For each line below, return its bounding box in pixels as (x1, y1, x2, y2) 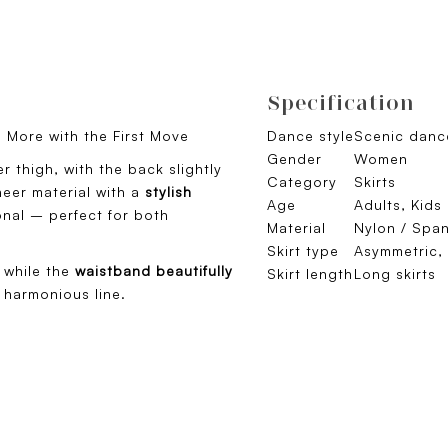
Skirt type (267, 242, 339, 260)
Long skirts (354, 265, 436, 283)
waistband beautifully (70, 262, 233, 280)
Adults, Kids (354, 196, 442, 214)
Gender (267, 150, 322, 168)
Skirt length (267, 265, 353, 283)
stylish (140, 183, 192, 201)
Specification (267, 90, 415, 116)
